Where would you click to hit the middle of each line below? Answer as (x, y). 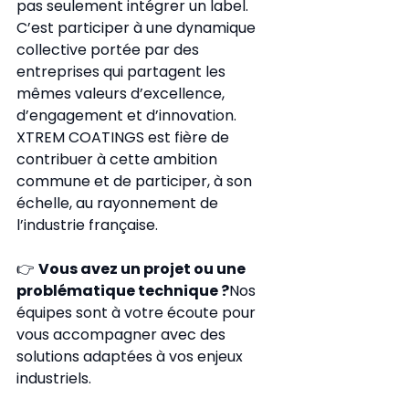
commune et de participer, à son (136, 181)
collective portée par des (110, 50)
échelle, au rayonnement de (119, 203)
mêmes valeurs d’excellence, (122, 94)
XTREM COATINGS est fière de (125, 137)
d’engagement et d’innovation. (126, 115)
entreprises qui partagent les (123, 72)
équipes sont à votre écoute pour (138, 313)
